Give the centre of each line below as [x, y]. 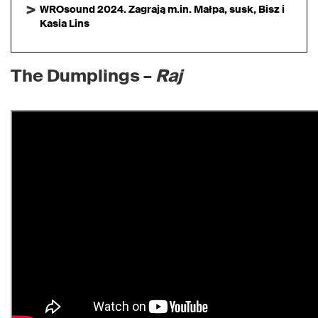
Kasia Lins [65, 23]
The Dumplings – [83, 76]
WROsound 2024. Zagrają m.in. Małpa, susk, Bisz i [162, 9]
